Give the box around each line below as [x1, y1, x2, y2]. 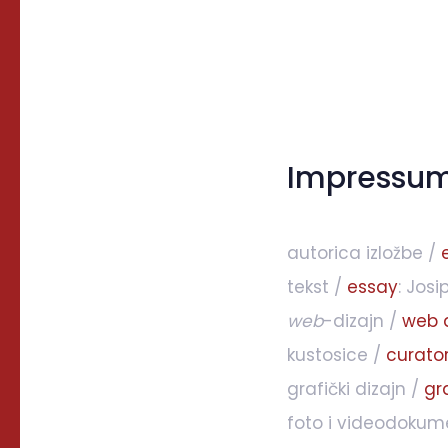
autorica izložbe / [287, 240, 441, 265]
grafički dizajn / [287, 376, 424, 401]
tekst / [287, 274, 347, 299]
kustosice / [287, 342, 386, 367]
